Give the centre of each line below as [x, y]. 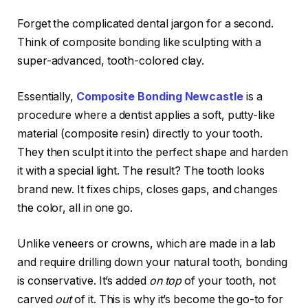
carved [36, 299]
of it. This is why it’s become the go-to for [177, 299]
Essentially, [47, 97]
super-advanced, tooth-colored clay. [111, 61]
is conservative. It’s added [83, 280]
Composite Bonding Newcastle [159, 97]
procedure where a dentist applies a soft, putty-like [146, 115]
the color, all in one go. [75, 208]
